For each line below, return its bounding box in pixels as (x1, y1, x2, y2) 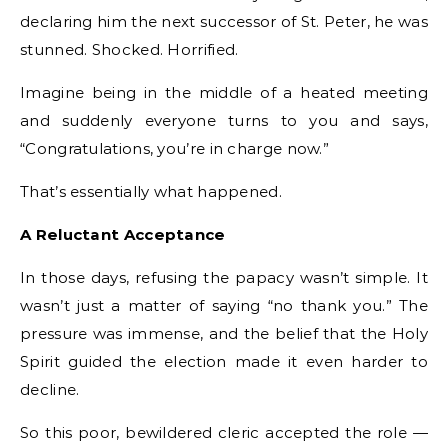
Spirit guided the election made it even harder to (20, 352, 428, 371)
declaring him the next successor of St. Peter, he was (20, 12, 428, 31)
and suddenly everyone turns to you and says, (20, 111, 428, 130)
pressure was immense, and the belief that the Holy (20, 324, 428, 343)
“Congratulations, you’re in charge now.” (20, 139, 329, 158)
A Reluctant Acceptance (20, 225, 226, 244)
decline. (20, 380, 80, 399)
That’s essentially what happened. (20, 182, 282, 201)
